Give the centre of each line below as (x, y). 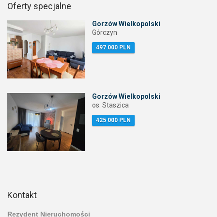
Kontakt (22, 195)
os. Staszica (110, 105)
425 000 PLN (113, 120)
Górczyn (105, 33)
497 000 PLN (113, 48)
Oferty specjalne (39, 6)
